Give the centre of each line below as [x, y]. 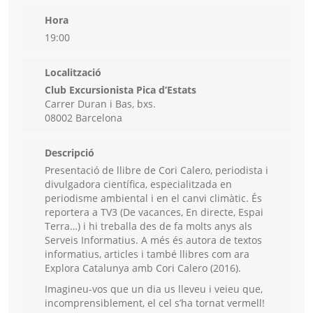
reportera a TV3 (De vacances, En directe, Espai [154, 212]
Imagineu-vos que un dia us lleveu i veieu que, [154, 289]
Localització [73, 73]
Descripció [70, 153]
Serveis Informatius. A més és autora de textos [153, 240]
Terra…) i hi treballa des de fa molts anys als [148, 226]
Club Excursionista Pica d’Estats [121, 90]
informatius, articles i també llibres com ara [147, 254]
